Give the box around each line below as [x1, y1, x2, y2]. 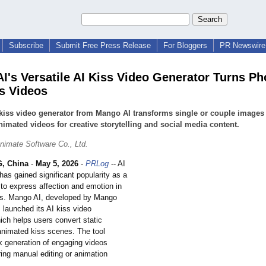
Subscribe [9, 41, 43, 50]
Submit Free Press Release [56, 41, 151, 50]
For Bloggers [163, 41, 207, 50]
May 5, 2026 [36, 159, 78, 169]
